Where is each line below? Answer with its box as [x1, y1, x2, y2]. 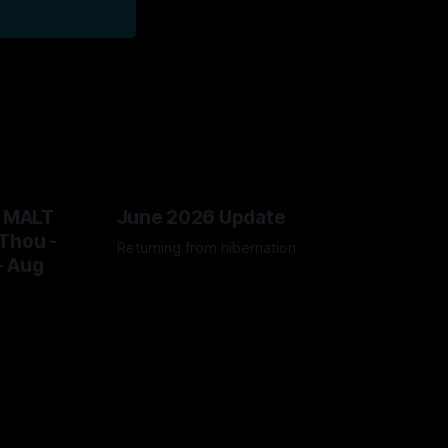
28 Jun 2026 [116, 270, 192, 286]
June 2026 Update [116, 205, 286, 229]
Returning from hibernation [116, 238, 296, 257]
